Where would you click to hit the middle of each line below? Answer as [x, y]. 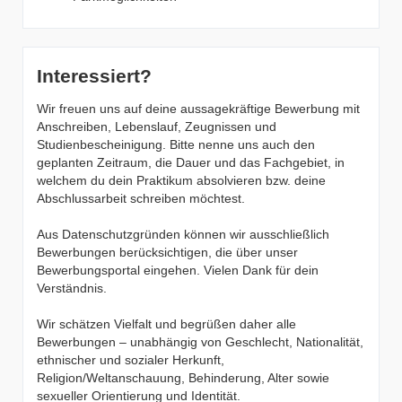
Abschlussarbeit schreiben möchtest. [141, 198]
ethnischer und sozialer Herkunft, [131, 360]
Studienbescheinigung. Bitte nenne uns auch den [176, 144]
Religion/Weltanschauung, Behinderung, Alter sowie [183, 378]
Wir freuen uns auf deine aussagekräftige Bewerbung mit [198, 109]
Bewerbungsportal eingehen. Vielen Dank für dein [178, 270]
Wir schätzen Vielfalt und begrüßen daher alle [166, 324]
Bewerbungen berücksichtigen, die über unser [167, 252]
